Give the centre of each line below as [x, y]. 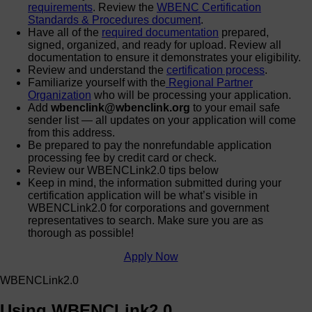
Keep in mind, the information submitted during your [155, 183]
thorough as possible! [81, 233]
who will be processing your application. [191, 95]
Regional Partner [209, 83]
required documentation [160, 33]
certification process [216, 70]
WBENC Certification [209, 8]
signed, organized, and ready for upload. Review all [155, 45]
